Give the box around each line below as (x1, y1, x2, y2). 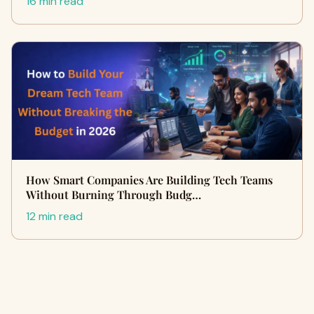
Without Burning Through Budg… (26, 186, 201, 202)
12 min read (26, 208, 83, 224)
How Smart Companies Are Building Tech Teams (26, 172, 273, 187)
